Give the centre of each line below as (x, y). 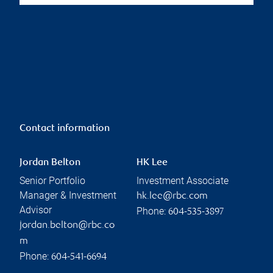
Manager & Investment (68, 195)
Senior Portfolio (52, 180)
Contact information (65, 129)
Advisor (36, 210)
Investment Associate (183, 180)
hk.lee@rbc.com (172, 196)
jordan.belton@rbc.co (67, 225)
